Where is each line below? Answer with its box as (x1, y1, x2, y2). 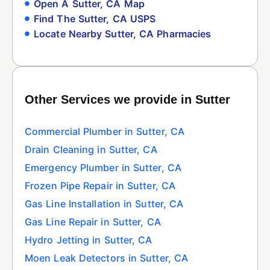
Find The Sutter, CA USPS (34, 12, 156, 25)
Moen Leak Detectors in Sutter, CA (25, 251, 189, 264)
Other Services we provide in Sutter (25, 92, 230, 106)
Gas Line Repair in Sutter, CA (25, 215, 161, 228)
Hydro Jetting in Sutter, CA (25, 233, 152, 246)
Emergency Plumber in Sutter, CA (25, 161, 181, 174)
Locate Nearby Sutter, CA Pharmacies (34, 27, 212, 40)
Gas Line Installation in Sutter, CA (25, 197, 184, 210)
